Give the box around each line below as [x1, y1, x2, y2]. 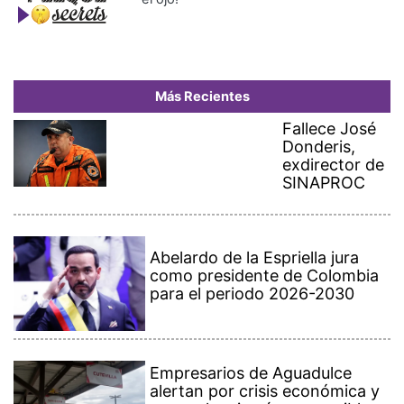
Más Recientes [154, 54, 250, 71]
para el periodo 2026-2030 [150, 250, 355, 270]
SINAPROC [282, 139, 366, 159]
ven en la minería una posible [150, 365, 371, 385]
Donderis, [282, 103, 356, 123]
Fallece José [282, 85, 377, 105]
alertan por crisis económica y [150, 347, 381, 367]
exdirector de [282, 121, 385, 141]
